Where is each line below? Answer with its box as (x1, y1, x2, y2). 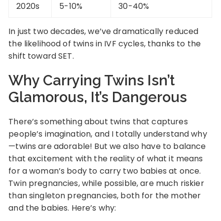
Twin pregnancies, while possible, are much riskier (8, 178, 204, 189)
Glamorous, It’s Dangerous (8, 89, 187, 106)
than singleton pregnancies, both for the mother (8, 190, 201, 201)
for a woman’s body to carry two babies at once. (8, 165, 201, 177)
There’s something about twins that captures (8, 116, 188, 127)
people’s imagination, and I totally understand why (8, 128, 207, 140)
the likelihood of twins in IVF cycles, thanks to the (8, 38, 201, 49)
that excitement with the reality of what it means (8, 153, 203, 164)
